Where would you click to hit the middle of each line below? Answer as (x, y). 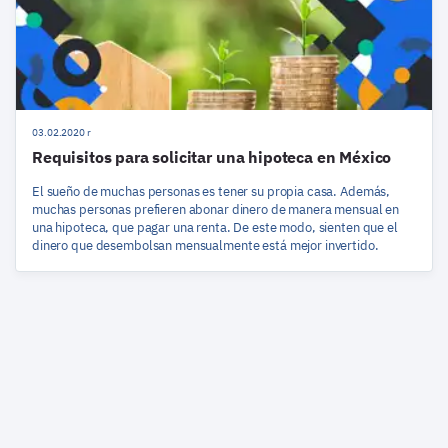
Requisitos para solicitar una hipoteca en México (212, 156)
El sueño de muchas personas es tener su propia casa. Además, (211, 191)
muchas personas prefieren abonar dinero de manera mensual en (216, 209)
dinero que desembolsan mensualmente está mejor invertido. (205, 245)
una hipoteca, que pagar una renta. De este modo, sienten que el (215, 227)
